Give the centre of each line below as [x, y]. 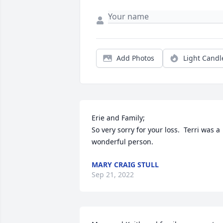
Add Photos [135, 58]
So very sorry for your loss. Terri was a [156, 130]
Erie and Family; [118, 118]
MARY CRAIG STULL [125, 165]
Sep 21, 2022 [113, 175]
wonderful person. [122, 142]
